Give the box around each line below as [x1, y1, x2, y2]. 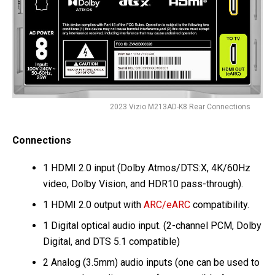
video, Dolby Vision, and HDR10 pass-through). [43, 178, 243, 190]
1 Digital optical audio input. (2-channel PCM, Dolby [43, 220, 261, 232]
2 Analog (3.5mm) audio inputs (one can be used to [43, 257, 260, 269]
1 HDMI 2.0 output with [43, 199, 144, 211]
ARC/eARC [144, 199, 190, 211]
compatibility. [190, 199, 252, 211]
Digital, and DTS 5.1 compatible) [43, 236, 180, 248]
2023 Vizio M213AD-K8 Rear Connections [110, 103, 250, 112]
